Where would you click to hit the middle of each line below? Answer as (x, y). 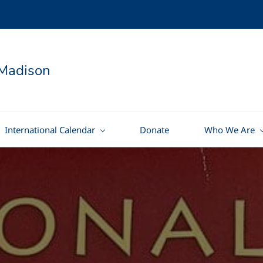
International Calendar (50, 130)
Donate (154, 130)
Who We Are (230, 130)
